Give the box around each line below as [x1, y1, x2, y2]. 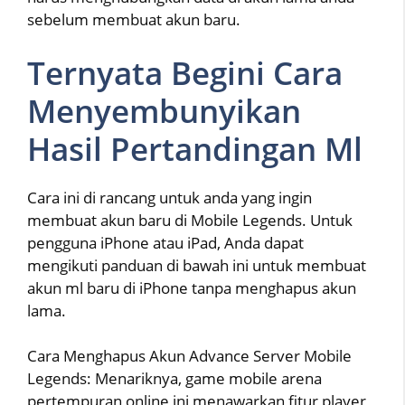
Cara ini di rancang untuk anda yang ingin [27, 186, 312, 208]
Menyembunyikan [27, 89, 301, 132]
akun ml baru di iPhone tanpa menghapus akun [27, 277, 356, 298]
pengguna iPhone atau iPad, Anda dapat [27, 231, 304, 253]
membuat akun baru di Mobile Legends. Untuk [27, 209, 353, 231]
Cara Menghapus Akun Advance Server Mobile [27, 345, 352, 367]
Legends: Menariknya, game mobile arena [27, 368, 322, 390]
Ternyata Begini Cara [27, 51, 343, 94]
